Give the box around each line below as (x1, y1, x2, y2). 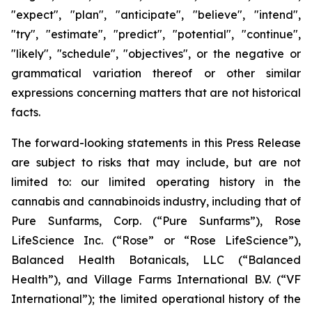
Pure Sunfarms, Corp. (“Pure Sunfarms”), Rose (11, 214, 301, 228)
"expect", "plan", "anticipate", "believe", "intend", (11, 8, 301, 22)
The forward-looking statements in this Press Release (11, 136, 301, 150)
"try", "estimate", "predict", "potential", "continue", (11, 27, 301, 41)
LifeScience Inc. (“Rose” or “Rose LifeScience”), (11, 233, 301, 247)
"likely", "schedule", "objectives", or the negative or (11, 47, 301, 61)
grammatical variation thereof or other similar (11, 66, 301, 80)
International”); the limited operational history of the (11, 292, 301, 306)
